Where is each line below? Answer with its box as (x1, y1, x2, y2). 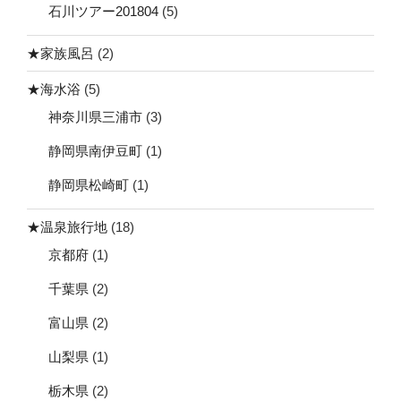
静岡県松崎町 (48, 177, 129, 193)
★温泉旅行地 (27, 218, 107, 235)
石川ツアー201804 (48, 4, 158, 20)
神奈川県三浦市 (48, 109, 142, 125)
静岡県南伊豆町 (48, 143, 142, 159)
